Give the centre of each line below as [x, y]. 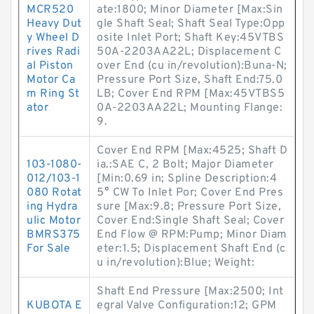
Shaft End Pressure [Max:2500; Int [190, 292]
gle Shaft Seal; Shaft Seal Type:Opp [191, 24]
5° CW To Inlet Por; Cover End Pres [190, 193]
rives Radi [53, 52]
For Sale [48, 249]
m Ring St [53, 94]
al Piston [50, 66]
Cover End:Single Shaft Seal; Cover [190, 221]
